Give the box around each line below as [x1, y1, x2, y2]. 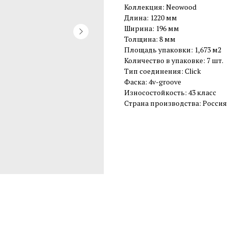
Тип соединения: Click [124, 66, 201, 76]
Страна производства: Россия [124, 98, 227, 108]
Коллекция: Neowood [124, 2, 196, 12]
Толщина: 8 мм [124, 34, 176, 44]
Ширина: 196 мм [124, 23, 179, 33]
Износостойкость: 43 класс [124, 88, 216, 97]
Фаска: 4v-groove [124, 77, 181, 87]
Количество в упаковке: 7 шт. [124, 55, 223, 65]
